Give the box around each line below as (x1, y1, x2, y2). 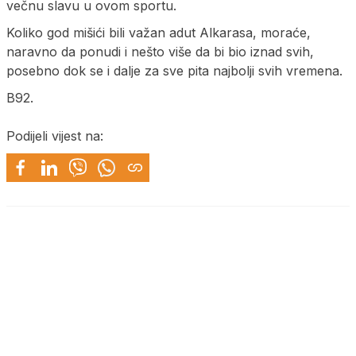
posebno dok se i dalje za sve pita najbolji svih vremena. (6, 62, 342, 79)
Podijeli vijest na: (6, 127, 103, 144)
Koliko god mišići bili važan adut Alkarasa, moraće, (6, 24, 311, 41)
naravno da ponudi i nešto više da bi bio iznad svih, (6, 43, 314, 60)
